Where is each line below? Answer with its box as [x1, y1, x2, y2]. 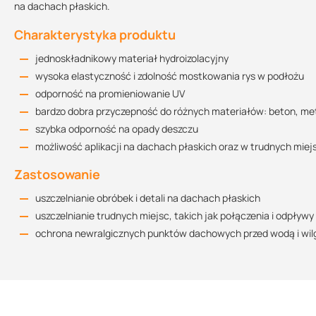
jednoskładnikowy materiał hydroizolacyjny [35, 51, 229, 65]
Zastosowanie [14, 166, 100, 183]
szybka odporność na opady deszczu [35, 122, 198, 135]
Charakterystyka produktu [14, 26, 176, 43]
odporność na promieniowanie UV [35, 87, 185, 100]
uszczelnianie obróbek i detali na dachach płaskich [35, 191, 260, 205]
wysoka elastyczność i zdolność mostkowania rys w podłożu [35, 69, 304, 83]
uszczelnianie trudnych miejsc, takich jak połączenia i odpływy [35, 209, 314, 222]
